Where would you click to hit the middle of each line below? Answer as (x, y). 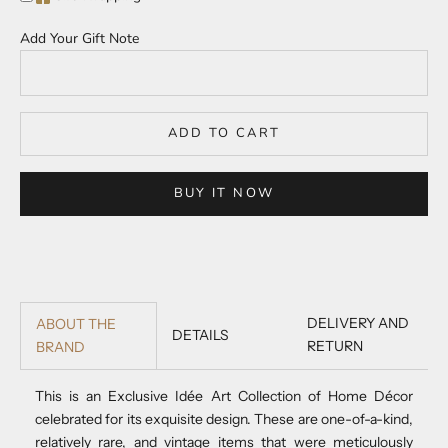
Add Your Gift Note (79, 39)
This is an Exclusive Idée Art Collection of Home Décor (224, 395)
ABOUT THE (76, 323)
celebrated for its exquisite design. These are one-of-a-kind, (224, 418)
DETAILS (200, 334)
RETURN (335, 346)
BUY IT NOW (224, 193)
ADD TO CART (224, 133)
